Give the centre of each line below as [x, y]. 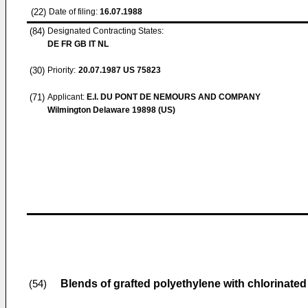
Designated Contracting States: [106, 31]
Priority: [62, 70]
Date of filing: [73, 12]
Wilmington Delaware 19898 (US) [111, 110]
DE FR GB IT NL [78, 44]
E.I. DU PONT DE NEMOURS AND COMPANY [174, 97]
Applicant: [67, 97]
